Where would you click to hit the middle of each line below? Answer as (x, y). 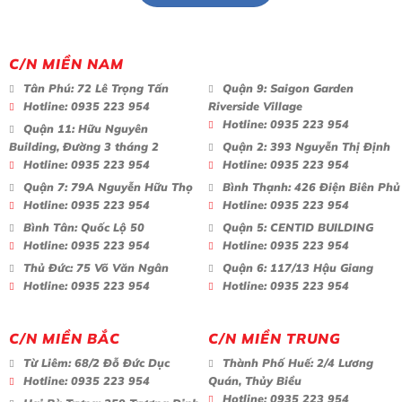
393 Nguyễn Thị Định (328, 146)
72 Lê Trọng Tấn (121, 87)
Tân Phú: (48, 87)
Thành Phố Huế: (268, 362)
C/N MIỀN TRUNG (275, 338)
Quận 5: (245, 227)
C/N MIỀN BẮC (65, 338)
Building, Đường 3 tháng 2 (84, 146)
